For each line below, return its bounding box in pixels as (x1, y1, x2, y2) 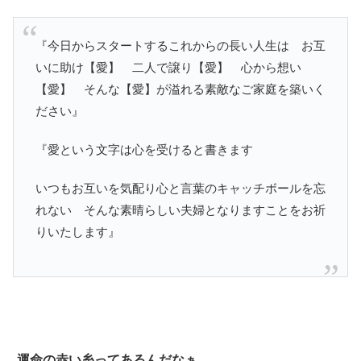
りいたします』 (35, 224, 120, 239)
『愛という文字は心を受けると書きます (35, 142, 253, 156)
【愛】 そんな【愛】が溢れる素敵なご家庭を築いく (35, 81, 326, 96)
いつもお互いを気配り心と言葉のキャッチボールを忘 (35, 180, 326, 195)
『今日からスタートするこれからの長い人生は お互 (35, 38, 326, 52)
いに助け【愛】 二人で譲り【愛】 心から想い (35, 60, 301, 74)
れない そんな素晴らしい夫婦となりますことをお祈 (35, 202, 326, 217)
